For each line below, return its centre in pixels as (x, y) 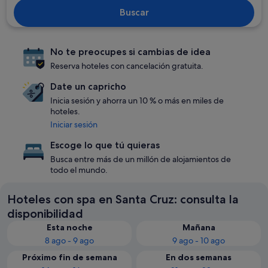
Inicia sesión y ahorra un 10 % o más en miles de (137, 100)
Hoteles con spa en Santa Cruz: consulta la (123, 199)
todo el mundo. (79, 170)
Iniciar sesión (74, 124)
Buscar (134, 12)
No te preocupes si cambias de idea (130, 52)
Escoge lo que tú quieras (105, 145)
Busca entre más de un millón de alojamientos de (141, 159)
